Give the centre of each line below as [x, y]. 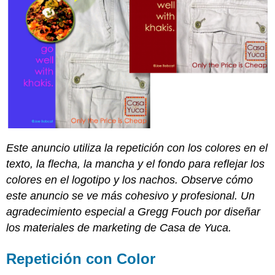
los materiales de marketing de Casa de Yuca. [119, 228]
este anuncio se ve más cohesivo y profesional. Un [131, 196]
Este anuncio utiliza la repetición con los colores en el [137, 148]
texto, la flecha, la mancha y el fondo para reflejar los [136, 164]
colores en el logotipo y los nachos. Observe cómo [130, 180]
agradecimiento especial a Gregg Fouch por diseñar [134, 212]
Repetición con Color [81, 259]
